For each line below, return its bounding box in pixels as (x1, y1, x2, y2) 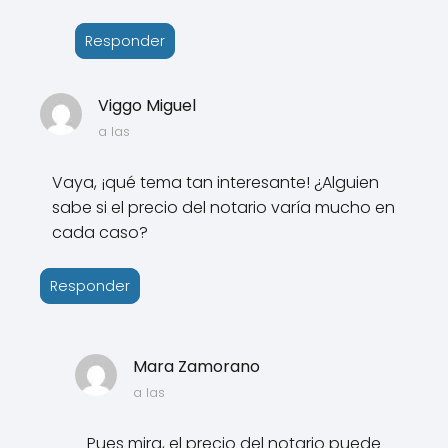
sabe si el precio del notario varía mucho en (52, 195, 395, 219)
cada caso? (52, 220, 148, 244)
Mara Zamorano (132, 354, 260, 378)
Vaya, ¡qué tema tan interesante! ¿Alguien (52, 170, 379, 194)
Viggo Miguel (97, 93, 196, 117)
